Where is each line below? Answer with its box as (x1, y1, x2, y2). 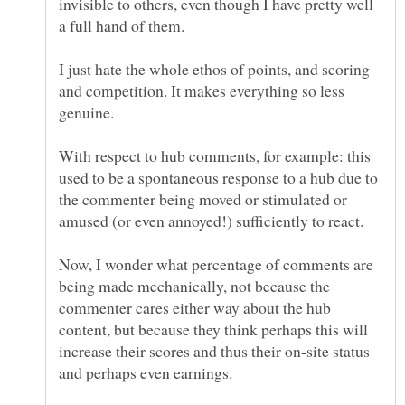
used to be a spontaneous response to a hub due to (59, 166, 378, 189)
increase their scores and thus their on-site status (59, 340, 370, 363)
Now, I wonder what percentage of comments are (59, 253, 373, 276)
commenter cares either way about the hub (59, 297, 331, 319)
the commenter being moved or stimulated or (59, 188, 347, 211)
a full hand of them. (59, 14, 184, 37)
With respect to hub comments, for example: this (59, 145, 371, 167)
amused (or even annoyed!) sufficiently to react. (59, 210, 363, 232)
